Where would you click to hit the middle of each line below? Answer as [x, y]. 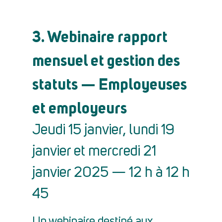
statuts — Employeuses [110, 84]
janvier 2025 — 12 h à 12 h [111, 173]
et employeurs [80, 108]
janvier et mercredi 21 [94, 152]
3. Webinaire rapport [100, 36]
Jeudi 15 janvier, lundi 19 [103, 131]
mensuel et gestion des [106, 60]
